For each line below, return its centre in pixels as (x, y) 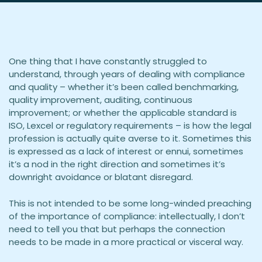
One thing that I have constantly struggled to (108, 61)
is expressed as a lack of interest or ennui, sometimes (126, 151)
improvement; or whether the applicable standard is (124, 113)
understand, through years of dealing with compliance (127, 74)
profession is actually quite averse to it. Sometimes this (130, 139)
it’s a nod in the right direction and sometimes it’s (117, 164)
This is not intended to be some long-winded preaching (130, 203)
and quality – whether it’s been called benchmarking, (124, 87)
